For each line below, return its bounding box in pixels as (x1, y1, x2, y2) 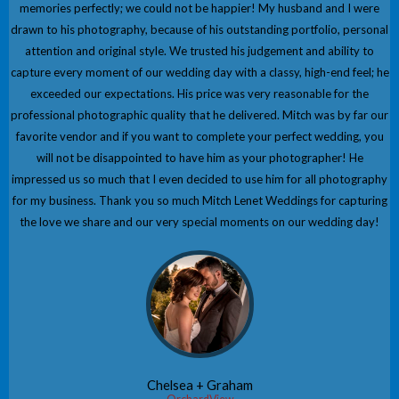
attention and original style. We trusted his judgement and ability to (25, 44, 374, 59)
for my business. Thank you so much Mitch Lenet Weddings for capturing (12, 193, 387, 208)
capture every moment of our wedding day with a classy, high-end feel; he (10, 65, 389, 80)
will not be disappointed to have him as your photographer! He (36, 151, 363, 166)
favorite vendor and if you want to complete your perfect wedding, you (15, 129, 384, 144)
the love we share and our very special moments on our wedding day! (20, 215, 379, 230)
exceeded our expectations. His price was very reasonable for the (30, 86, 369, 102)
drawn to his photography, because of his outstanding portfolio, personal (11, 22, 388, 37)
